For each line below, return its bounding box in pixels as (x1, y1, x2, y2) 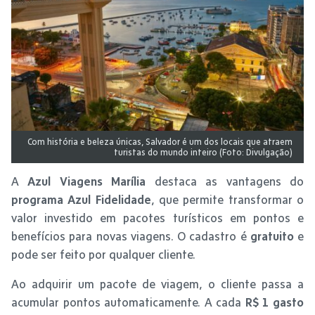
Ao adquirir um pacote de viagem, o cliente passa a (11, 277, 304, 290)
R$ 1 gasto (245, 295, 304, 309)
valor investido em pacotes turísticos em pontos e (11, 211, 304, 224)
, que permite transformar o (150, 193, 304, 206)
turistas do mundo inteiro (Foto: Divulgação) (114, 147, 292, 158)
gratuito (250, 229, 294, 243)
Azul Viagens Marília (27, 174, 146, 188)
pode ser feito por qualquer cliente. (11, 247, 195, 261)
